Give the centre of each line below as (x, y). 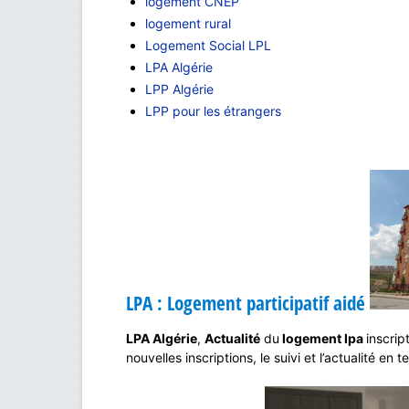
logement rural (188, 23)
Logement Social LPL (208, 45)
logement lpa (323, 338)
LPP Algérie (179, 89)
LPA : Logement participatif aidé (248, 303)
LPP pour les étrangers (213, 110)
